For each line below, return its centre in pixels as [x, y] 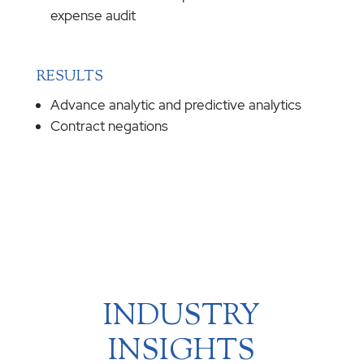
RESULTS [69, 78]
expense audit [93, 16]
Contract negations [109, 126]
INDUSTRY [182, 317]
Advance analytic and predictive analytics [175, 105]
